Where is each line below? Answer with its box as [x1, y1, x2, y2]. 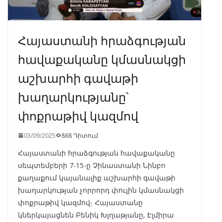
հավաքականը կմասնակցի [18, 49, 186, 67]
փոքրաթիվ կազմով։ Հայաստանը [18, 197, 143, 207]
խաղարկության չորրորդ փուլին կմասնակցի [18, 185, 184, 195]
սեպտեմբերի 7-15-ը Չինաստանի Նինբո [18, 160, 166, 170]
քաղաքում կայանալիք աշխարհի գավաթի [18, 172, 175, 182]
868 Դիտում [61, 131, 98, 140]
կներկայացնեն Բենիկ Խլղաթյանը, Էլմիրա [18, 210, 174, 220]
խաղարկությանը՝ [18, 87, 129, 105]
